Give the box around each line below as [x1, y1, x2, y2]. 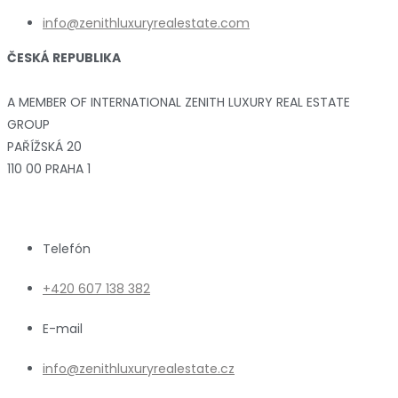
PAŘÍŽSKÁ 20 [7, 137, 82, 155]
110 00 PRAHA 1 [7, 159, 91, 178]
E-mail [43, 319, 83, 338]
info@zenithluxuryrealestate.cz [43, 359, 235, 378]
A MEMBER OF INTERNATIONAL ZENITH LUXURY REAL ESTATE [7, 92, 350, 111]
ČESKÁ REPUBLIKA [7, 48, 121, 67]
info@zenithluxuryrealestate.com [43, 13, 250, 32]
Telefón [43, 239, 91, 258]
